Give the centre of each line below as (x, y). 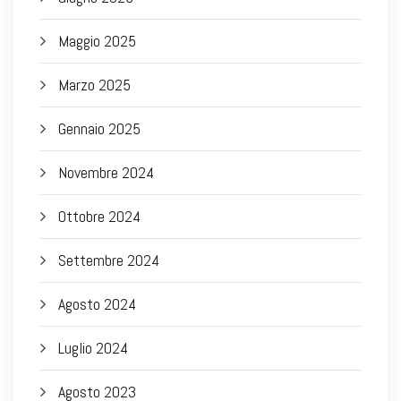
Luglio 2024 (93, 348)
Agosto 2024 (97, 304)
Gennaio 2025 (99, 129)
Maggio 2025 (97, 41)
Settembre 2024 (109, 260)
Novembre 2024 (106, 173)
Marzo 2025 (94, 85)
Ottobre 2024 (99, 217)
